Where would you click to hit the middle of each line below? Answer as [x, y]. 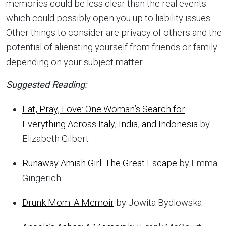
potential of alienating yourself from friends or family [112, 47]
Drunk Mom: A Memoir [68, 203]
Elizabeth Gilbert [55, 139]
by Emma [197, 163]
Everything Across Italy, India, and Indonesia [110, 124]
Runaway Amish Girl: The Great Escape [100, 163]
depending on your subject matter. [75, 62]
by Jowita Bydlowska [158, 203]
